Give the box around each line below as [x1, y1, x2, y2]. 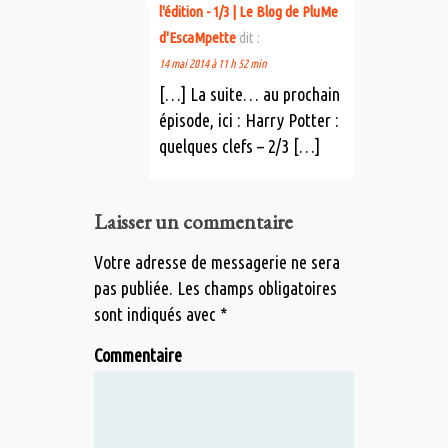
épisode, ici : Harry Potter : [159, 110, 339, 131]
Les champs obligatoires [173, 278, 337, 299]
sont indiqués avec [94, 304, 220, 325]
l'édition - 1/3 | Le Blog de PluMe [159, 3, 338, 21]
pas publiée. [94, 278, 173, 299]
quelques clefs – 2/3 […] [159, 136, 320, 157]
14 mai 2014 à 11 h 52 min [159, 57, 267, 71]
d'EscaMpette [159, 29, 236, 47]
